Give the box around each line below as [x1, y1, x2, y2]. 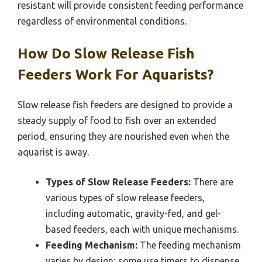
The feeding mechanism [137, 239, 241, 250]
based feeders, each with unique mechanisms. [46, 223, 239, 235]
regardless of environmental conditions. [18, 15, 187, 26]
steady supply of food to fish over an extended [18, 115, 216, 126]
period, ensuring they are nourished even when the [18, 130, 229, 142]
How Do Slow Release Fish [18, 45, 195, 61]
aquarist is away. [18, 146, 89, 157]
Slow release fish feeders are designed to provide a [18, 99, 233, 110]
